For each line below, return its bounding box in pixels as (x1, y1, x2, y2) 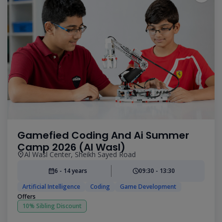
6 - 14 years (55, 166, 88, 175)
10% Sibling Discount (22, 201, 82, 210)
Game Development (120, 182, 176, 191)
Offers (17, 192, 36, 201)
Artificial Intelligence (22, 182, 80, 191)
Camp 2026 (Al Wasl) (17, 140, 125, 154)
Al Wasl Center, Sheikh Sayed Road (24, 149, 136, 159)
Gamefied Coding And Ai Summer (17, 128, 189, 142)
